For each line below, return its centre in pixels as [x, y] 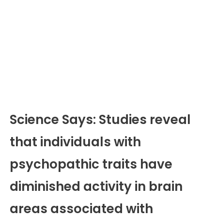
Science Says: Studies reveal [100, 119]
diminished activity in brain [96, 186]
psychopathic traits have [91, 164]
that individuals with [75, 142]
